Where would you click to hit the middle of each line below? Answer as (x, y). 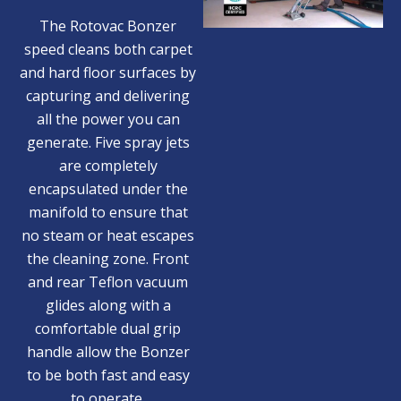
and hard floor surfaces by (108, 72)
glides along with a (108, 305)
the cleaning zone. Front (108, 258)
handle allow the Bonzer (108, 351)
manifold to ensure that (108, 212)
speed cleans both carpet (108, 49)
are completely (108, 165)
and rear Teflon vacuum (108, 282)
